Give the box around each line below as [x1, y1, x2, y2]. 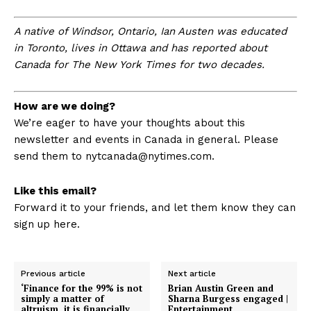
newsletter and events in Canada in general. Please [14, 133, 278, 146]
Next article [168, 268, 217, 278]
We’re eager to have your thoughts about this [14, 116, 245, 129]
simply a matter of [21, 292, 104, 305]
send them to [14, 149, 85, 162]
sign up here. [14, 217, 80, 230]
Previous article [21, 268, 85, 278]
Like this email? [14, 184, 96, 197]
